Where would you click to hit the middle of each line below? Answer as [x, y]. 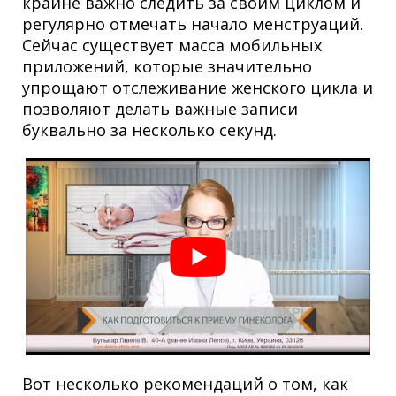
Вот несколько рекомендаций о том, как [185, 383]
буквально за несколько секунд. [149, 129]
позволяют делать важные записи [160, 108]
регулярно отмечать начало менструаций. [193, 23]
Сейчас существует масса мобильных [172, 45]
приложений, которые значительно [167, 66]
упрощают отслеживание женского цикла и [198, 87]
